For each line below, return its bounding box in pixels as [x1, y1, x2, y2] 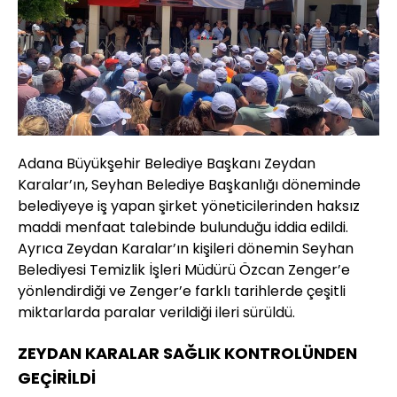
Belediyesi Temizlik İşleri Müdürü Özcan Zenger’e [18, 260, 350, 281]
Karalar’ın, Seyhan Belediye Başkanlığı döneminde [18, 175, 361, 196]
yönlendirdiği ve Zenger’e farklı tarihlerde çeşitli [18, 281, 346, 302]
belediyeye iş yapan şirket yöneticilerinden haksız [18, 196, 360, 217]
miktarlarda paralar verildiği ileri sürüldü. [18, 302, 295, 323]
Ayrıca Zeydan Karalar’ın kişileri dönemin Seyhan [18, 238, 354, 260]
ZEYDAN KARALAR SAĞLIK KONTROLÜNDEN [18, 342, 357, 365]
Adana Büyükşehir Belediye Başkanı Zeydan [18, 153, 315, 175]
